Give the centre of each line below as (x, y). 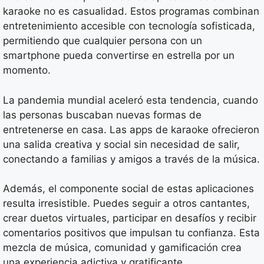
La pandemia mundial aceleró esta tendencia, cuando (131, 100)
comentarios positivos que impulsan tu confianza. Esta (131, 233)
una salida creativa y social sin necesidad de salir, (121, 144)
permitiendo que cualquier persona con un (103, 41)
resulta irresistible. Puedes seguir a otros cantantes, (126, 204)
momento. (27, 70)
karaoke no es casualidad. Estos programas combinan (131, 11)
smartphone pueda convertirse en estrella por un (119, 56)
